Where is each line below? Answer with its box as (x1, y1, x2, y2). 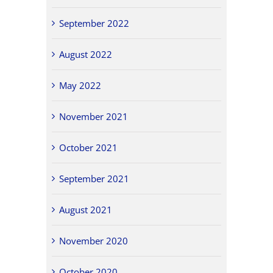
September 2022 (59, 16, 130, 29)
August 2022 (59, 48, 113, 60)
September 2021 (59, 172, 130, 185)
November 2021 (59, 110, 129, 122)
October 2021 (59, 141, 118, 154)
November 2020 (59, 234, 129, 247)
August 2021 (59, 203, 113, 216)
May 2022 (59, 79, 102, 91)
